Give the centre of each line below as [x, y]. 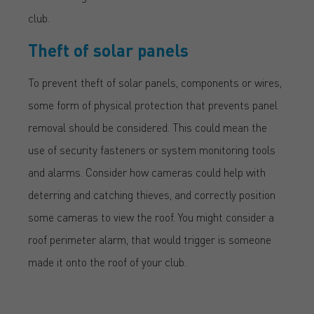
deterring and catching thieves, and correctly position [152, 194]
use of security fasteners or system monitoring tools [152, 149]
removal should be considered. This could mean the [148, 127]
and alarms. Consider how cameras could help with [147, 172]
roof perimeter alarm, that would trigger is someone [150, 239]
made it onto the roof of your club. [107, 261]
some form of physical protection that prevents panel [153, 104]
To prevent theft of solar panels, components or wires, [155, 82]
